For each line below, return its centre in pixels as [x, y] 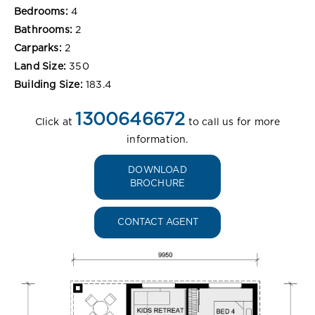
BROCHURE [157, 184]
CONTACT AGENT [157, 222]
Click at [55, 122]
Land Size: [40, 66]
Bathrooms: [43, 30]
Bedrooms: [41, 12]
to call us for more [233, 122]
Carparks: [38, 48]
